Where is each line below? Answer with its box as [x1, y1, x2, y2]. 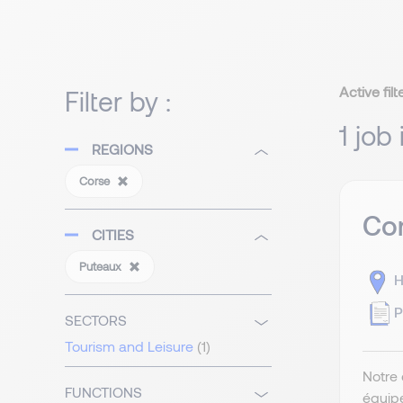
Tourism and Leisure [65, 337, 193, 355]
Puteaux [79, 259, 124, 274]
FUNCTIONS [65, 383, 142, 401]
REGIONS [92, 140, 153, 158]
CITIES [92, 226, 134, 244]
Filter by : [65, 85, 171, 118]
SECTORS [65, 311, 127, 329]
